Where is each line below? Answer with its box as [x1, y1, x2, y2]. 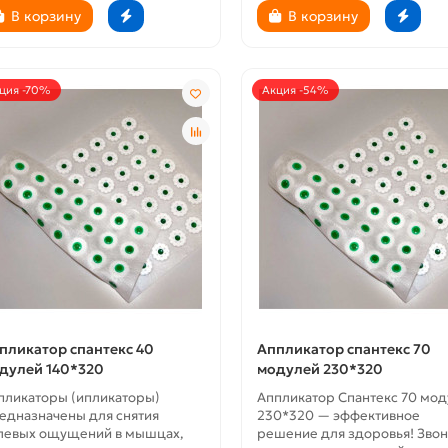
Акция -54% [261, 83, 329, 98]
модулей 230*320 [256, 360, 383, 379]
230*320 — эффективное [256, 407, 420, 425]
